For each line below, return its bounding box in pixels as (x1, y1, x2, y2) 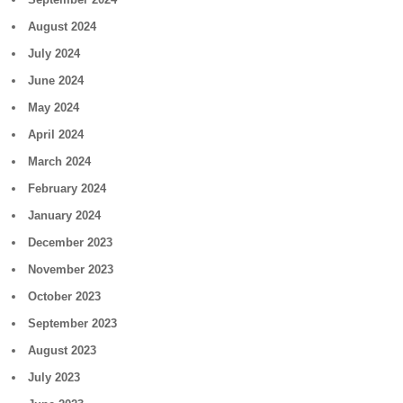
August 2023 (28, 344, 97, 357)
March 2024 (28, 155, 92, 168)
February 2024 (28, 182, 107, 195)
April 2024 (28, 128, 85, 141)
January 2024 (28, 209, 102, 222)
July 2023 (28, 371, 81, 384)
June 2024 (28, 74, 85, 87)
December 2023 (28, 236, 113, 249)
